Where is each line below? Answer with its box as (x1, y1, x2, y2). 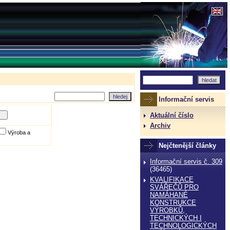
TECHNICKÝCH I (150, 214, 202, 222)
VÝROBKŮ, (150, 206, 185, 214)
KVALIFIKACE (150, 176, 194, 183)
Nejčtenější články (159, 142, 216, 149)
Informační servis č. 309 (150, 158, 222, 165)
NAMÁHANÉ (150, 191, 188, 199)
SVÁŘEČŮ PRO (150, 183, 199, 191)
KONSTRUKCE (150, 199, 196, 206)
